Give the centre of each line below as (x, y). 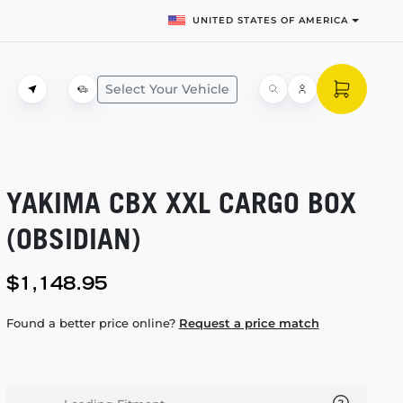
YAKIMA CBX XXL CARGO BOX (181, 202)
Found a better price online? (92, 323)
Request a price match (249, 323)
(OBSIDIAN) (73, 238)
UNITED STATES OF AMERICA (271, 20)
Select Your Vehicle (167, 89)
